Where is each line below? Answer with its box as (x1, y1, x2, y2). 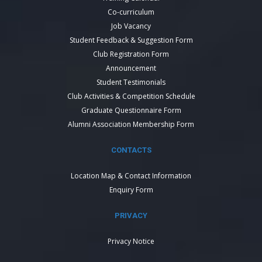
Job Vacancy (111, 21, 151, 31)
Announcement (106, 63, 156, 73)
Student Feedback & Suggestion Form (69, 35, 193, 45)
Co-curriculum (108, 7, 154, 17)
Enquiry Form (109, 185, 153, 195)
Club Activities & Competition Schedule (67, 91, 195, 101)
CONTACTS (111, 146, 151, 154)
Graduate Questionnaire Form (81, 105, 181, 115)
